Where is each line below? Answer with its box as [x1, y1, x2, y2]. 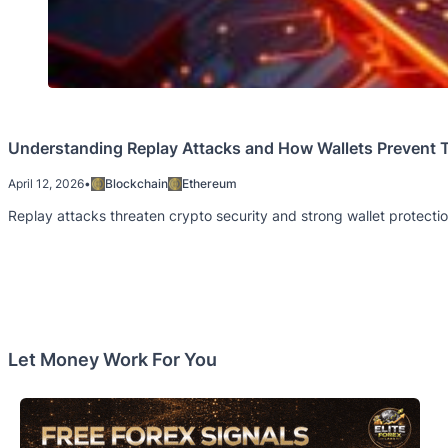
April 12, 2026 [8, 175, 84, 191]
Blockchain [105, 175, 168, 191]
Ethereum [182, 175, 237, 191]
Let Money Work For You [8, 348, 217, 370]
